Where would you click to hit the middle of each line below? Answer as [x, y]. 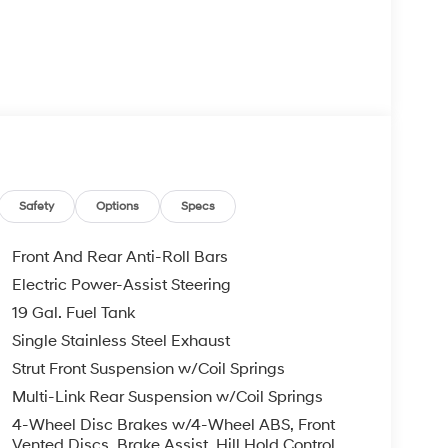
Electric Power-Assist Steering [121, 284]
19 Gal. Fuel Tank [73, 312]
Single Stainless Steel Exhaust [120, 340]
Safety [37, 206]
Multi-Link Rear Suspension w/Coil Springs [167, 396]
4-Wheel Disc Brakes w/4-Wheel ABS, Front [173, 424]
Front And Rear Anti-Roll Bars [119, 256]
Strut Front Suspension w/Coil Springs [148, 368]
